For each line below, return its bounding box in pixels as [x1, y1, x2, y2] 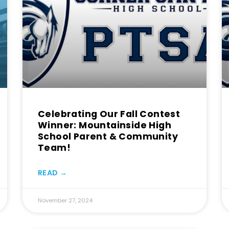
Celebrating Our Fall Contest [38, 108, 180, 121]
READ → [38, 168, 67, 178]
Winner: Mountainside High [38, 119, 171, 132]
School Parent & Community [38, 130, 178, 143]
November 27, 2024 [38, 196, 93, 205]
